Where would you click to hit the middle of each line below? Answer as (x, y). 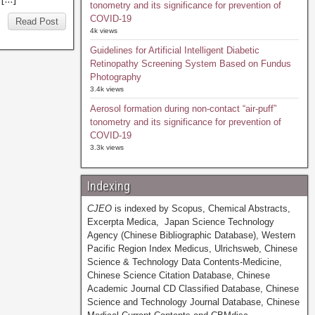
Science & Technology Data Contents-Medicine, (184, 262)
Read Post (37, 21)
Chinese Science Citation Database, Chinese (178, 275)
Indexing (108, 186)
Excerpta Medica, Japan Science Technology (180, 222)
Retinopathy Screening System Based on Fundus (190, 64)
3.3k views (107, 147)
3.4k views (107, 89)
